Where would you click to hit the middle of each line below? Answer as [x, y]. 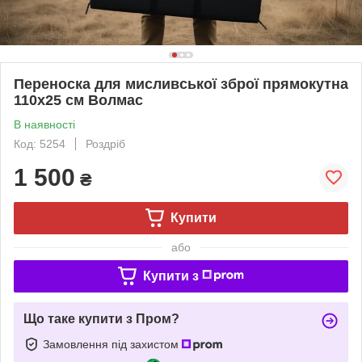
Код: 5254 [40, 143]
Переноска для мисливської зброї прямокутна [181, 84]
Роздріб [105, 143]
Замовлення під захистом [112, 344]
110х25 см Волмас [78, 100]
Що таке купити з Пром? [101, 318]
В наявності [44, 124]
